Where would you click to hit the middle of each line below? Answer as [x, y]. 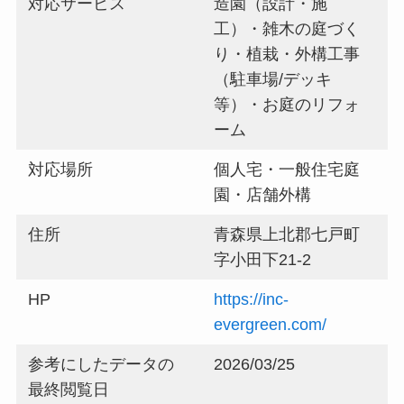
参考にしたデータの [101, 365]
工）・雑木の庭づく [287, 29]
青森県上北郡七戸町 [287, 235]
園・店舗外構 [263, 195]
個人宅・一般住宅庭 [287, 170]
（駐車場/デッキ [273, 80]
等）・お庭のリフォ [287, 105]
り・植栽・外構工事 [287, 55]
